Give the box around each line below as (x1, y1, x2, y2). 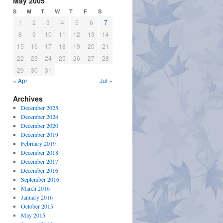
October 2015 (20, 202, 53, 210)
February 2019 (20, 139, 56, 147)
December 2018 (20, 148, 58, 156)
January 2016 (20, 193, 53, 201)
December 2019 (20, 130, 58, 138)
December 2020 (20, 121, 58, 129)
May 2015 (20, 211, 45, 219)
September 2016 (20, 175, 59, 183)
